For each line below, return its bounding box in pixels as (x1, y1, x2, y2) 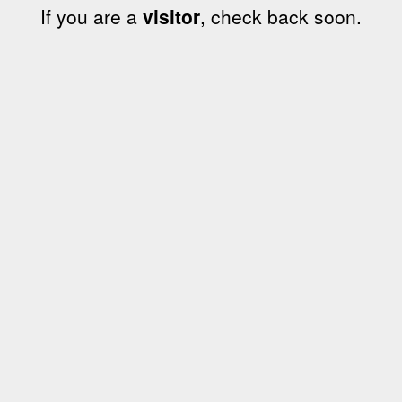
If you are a (40, 3, 143, 30)
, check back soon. (200, 3, 362, 30)
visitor (143, 3, 200, 30)
